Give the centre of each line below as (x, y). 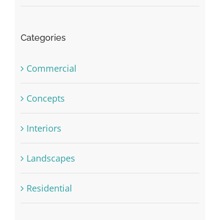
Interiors (44, 128)
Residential (49, 188)
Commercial (51, 69)
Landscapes (51, 158)
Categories (43, 38)
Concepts (45, 98)
